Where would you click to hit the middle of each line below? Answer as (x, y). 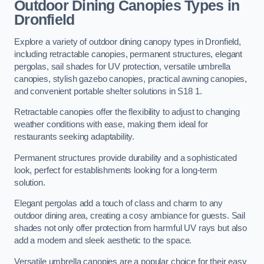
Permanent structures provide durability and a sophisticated (126, 158)
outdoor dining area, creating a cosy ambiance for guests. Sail (130, 216)
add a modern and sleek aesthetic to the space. (103, 241)
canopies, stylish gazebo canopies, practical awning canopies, (131, 79)
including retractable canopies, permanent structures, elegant (128, 54)
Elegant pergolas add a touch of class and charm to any (119, 204)
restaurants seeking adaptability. (75, 137)
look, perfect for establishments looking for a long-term (116, 170)
